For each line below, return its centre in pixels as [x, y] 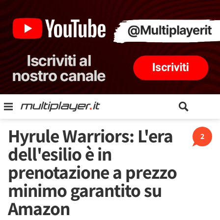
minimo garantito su [85, 190]
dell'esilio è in [60, 154]
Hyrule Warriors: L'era [90, 136]
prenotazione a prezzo [92, 172]
